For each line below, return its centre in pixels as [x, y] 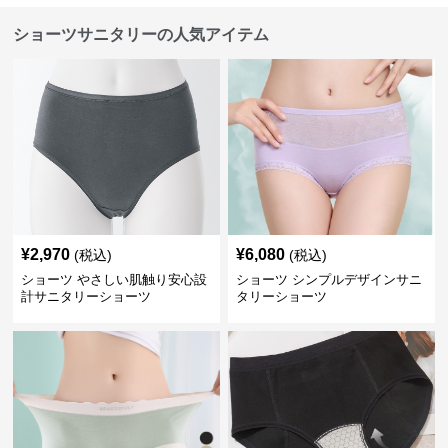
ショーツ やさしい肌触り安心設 [114, 280]
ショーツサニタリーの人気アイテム [141, 35]
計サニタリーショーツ [86, 297]
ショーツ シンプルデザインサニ [328, 280]
